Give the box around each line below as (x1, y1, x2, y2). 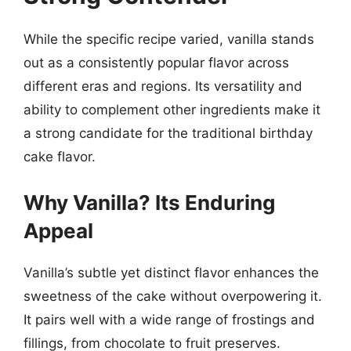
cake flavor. (24, 149, 96, 165)
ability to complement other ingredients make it (24, 102, 320, 118)
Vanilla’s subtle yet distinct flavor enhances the (24, 264, 319, 280)
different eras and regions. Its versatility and (24, 78, 302, 94)
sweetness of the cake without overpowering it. (24, 288, 322, 304)
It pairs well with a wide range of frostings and (24, 311, 315, 327)
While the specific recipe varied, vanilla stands (24, 31, 314, 47)
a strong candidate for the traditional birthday (24, 125, 313, 141)
